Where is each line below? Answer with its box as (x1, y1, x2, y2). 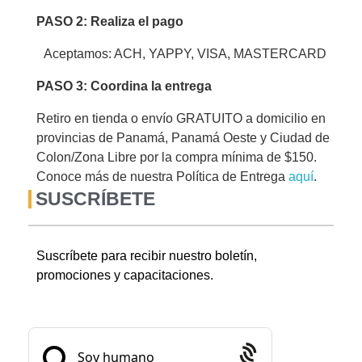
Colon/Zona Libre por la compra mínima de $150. (36, 150, 317, 165)
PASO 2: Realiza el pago (36, 15, 183, 29)
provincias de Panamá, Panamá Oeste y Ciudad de (36, 131, 330, 145)
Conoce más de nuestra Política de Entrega (36, 170, 288, 184)
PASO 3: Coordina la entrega (36, 79, 212, 94)
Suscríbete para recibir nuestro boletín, (36, 249, 257, 263)
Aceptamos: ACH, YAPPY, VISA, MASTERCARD (44, 47, 326, 61)
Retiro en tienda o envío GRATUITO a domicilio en (36, 112, 326, 126)
